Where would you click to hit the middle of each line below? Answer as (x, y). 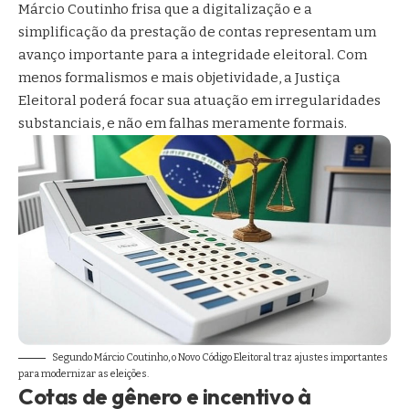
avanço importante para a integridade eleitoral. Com (193, 55)
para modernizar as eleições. (84, 373)
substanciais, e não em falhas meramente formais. (183, 124)
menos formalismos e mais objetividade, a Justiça (179, 78)
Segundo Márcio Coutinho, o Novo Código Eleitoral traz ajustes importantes (220, 357)
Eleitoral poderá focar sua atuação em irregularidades (199, 101)
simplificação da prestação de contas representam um (197, 32)
